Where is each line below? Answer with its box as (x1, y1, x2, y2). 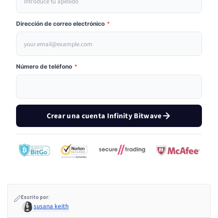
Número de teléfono (16, 63, 73, 71)
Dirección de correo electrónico (16, 20, 106, 28)
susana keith (34, 202, 69, 211)
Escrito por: (21, 195, 50, 200)
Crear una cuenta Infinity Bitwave (46, 110, 162, 121)
